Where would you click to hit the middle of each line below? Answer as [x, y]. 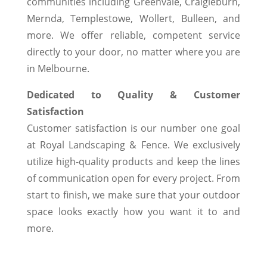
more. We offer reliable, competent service [133, 35]
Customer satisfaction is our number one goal [133, 128]
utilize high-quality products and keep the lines [133, 162]
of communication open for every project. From [133, 178]
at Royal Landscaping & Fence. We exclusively [133, 145]
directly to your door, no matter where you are [133, 52]
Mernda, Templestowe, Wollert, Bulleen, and [133, 19]
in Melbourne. [58, 69]
